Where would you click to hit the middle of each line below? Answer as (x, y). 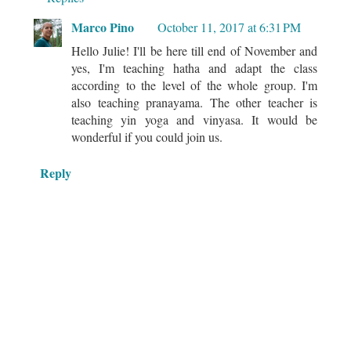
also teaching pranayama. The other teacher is (194, 102)
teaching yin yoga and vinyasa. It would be (194, 119)
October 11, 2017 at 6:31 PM (229, 27)
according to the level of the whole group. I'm (194, 85)
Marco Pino (103, 27)
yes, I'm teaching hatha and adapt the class (194, 67)
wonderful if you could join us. (147, 136)
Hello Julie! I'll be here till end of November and (194, 50)
